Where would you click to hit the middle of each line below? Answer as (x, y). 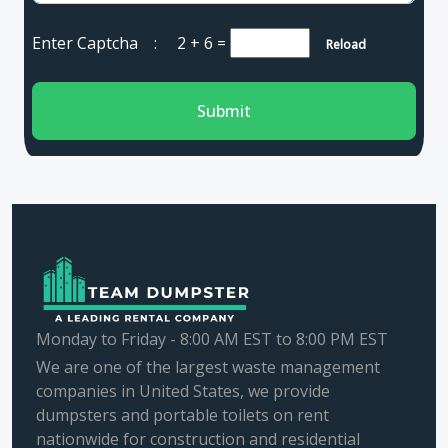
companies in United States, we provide (183, 391)
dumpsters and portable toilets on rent (182, 415)
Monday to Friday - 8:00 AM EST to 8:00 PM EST (212, 339)
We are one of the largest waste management (208, 367)
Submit (224, 111)
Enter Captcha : (104, 43)
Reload (340, 44)
